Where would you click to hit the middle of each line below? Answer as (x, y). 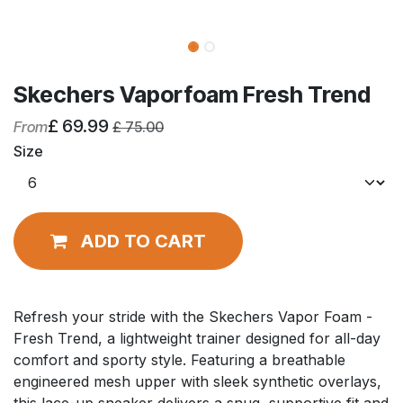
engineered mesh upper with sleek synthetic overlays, (197, 382)
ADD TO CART (143, 242)
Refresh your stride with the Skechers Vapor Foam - (193, 317)
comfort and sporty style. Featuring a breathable (179, 360)
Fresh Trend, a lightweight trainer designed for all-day (197, 339)
